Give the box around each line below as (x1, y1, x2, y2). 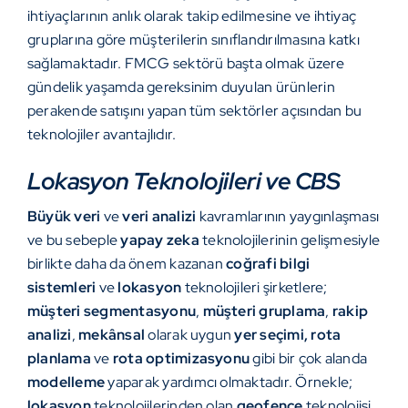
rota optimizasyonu (109, 348, 250, 368)
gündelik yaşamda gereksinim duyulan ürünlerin (27, 76, 335, 97)
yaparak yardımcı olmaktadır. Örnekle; (107, 372, 353, 392)
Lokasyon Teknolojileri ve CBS (27, 165, 341, 197)
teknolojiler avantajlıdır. (27, 124, 177, 144)
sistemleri (27, 277, 97, 297)
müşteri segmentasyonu (27, 301, 197, 321)
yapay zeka (120, 229, 199, 250)
